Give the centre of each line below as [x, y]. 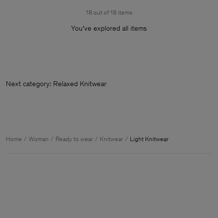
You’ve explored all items [109, 28]
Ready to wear [74, 139]
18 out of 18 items [109, 12]
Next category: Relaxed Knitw [51, 83]
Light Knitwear [149, 139]
